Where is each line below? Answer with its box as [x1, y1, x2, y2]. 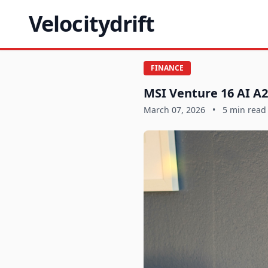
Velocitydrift [29, 9, 155, 38]
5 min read [223, 104, 266, 115]
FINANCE [151, 63, 184, 73]
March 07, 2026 [144, 104, 205, 115]
